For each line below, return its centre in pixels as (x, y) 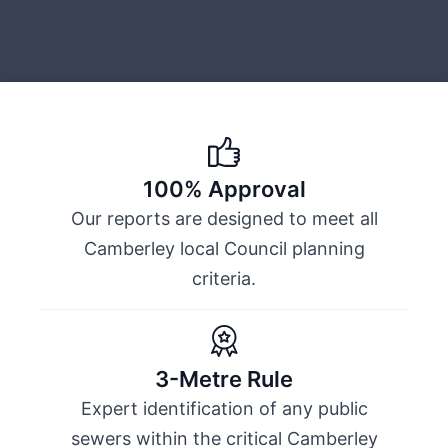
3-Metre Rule (224, 378)
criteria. (224, 278)
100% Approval (224, 188)
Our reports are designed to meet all (224, 218)
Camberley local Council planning (224, 248)
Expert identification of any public (224, 408)
